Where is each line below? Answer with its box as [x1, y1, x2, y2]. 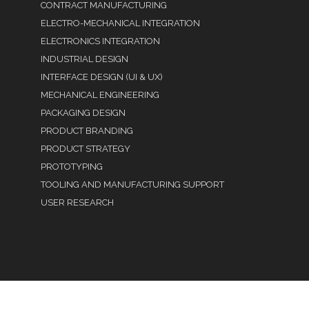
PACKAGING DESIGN [41, 108, 126, 118]
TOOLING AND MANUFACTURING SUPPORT [41, 179, 225, 190]
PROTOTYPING [41, 161, 103, 172]
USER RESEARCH [41, 197, 114, 208]
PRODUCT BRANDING [41, 126, 134, 136]
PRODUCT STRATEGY [41, 143, 131, 154]
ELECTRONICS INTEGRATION [41, 36, 161, 46]
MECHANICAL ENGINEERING [41, 90, 160, 100]
